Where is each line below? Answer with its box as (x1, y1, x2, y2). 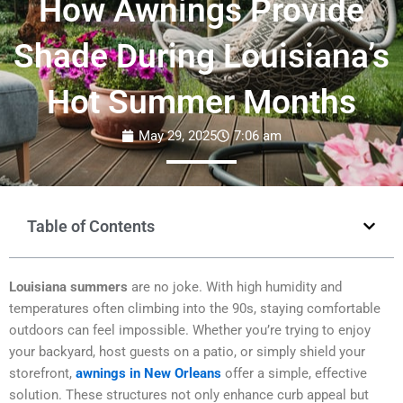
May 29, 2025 (139, 128, 217, 145)
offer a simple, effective (221, 365, 367, 382)
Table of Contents (27, 217, 155, 237)
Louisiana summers (9, 279, 128, 296)
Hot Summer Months (47, 83, 356, 122)
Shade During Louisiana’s (13, 37, 390, 76)
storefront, (9, 365, 76, 382)
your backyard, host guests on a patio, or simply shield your (9, 344, 365, 361)
